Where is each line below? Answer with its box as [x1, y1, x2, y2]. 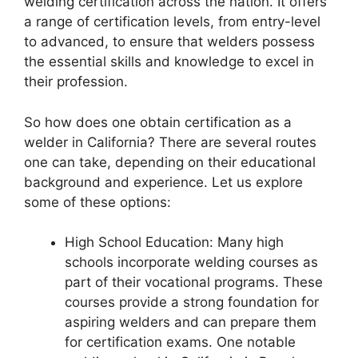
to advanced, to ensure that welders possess [24, 34, 315, 50]
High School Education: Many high [65, 234, 284, 251]
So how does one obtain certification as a [24, 113, 292, 130]
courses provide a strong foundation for [65, 294, 319, 311]
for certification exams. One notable [65, 334, 296, 351]
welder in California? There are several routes [24, 133, 316, 150]
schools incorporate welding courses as [65, 254, 318, 271]
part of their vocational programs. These [65, 274, 323, 291]
